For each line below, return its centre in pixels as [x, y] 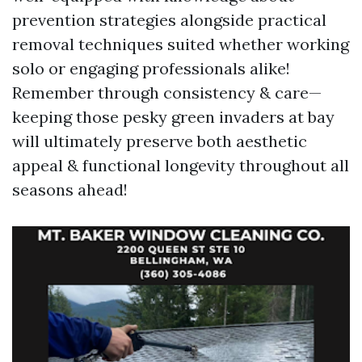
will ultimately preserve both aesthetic [160, 141]
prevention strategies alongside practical [169, 20]
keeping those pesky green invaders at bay [173, 117]
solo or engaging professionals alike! [151, 68]
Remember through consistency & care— [167, 93]
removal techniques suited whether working [181, 44]
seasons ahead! [70, 189]
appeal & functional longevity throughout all [181, 165]
